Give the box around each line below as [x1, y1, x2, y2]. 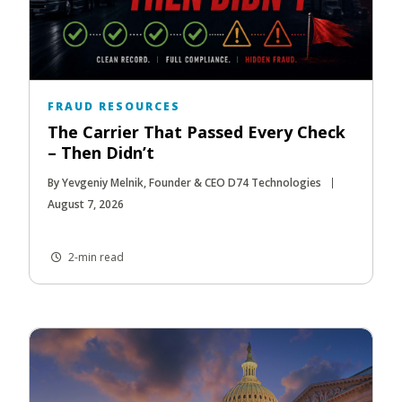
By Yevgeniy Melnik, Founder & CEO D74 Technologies [48, 174, 321, 190]
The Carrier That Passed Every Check [48, 120, 345, 143]
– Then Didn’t [48, 141, 154, 163]
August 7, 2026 [48, 196, 124, 212]
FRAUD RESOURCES [48, 98, 180, 114]
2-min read [66, 249, 124, 265]
